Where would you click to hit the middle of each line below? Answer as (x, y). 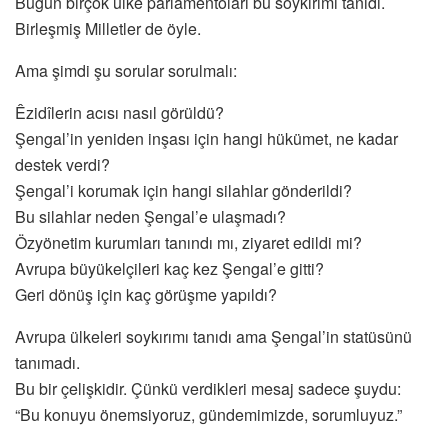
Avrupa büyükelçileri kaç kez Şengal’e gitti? (169, 269)
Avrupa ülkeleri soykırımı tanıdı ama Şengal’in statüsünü (213, 337)
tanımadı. (47, 363)
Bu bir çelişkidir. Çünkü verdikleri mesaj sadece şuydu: (208, 389)
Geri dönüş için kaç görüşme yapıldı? (146, 295)
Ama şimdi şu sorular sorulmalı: (126, 71)
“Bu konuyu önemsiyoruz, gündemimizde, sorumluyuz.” (208, 415)
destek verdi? (62, 165)
